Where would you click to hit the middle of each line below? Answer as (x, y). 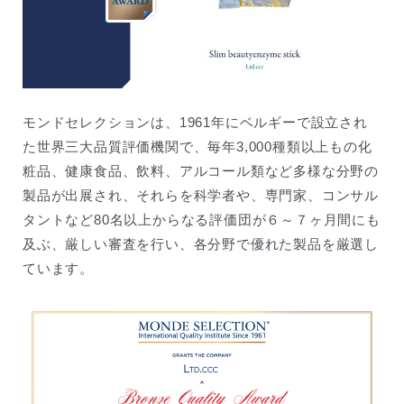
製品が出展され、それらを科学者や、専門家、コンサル (201, 195)
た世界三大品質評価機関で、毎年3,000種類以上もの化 (197, 146)
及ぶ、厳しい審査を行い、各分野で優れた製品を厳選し (201, 243)
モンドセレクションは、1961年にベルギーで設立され (195, 122)
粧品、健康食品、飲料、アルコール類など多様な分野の (201, 170)
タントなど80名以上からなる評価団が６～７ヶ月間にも (202, 219)
